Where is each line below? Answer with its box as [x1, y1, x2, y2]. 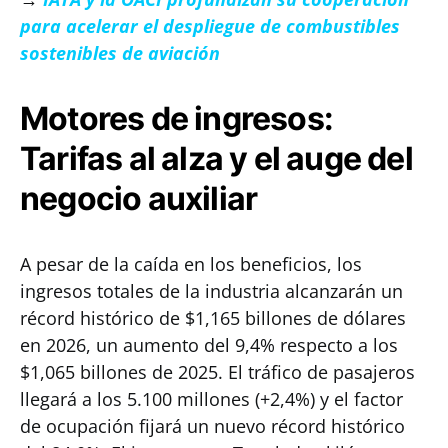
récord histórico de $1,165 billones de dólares [20, 306, 406, 330]
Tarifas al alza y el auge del [20, 139, 413, 178]
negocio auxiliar [20, 179, 258, 218]
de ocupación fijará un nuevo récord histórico [20, 414, 405, 438]
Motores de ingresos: [20, 99, 333, 138]
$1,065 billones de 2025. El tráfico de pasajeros [20, 360, 415, 384]
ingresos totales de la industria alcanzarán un [20, 279, 403, 303]
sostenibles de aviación [20, 41, 220, 65]
